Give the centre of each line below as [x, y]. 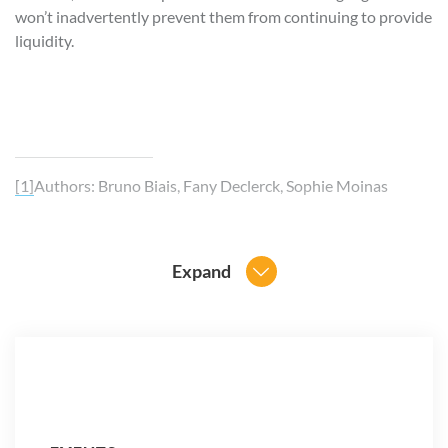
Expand [201, 270]
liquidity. [44, 40]
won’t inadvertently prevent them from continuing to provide [223, 16]
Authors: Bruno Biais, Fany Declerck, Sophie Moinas [211, 185]
